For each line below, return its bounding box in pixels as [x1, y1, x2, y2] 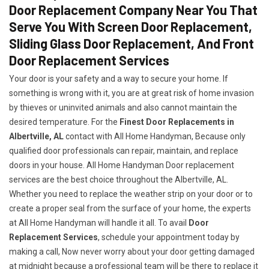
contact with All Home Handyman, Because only [64, 131, 246, 141]
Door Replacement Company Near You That [9, 2, 258, 17]
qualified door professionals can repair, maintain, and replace [9, 146, 238, 156]
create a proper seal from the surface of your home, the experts [9, 204, 251, 213]
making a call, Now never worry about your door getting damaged [9, 247, 255, 256]
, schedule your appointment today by [98, 232, 240, 242]
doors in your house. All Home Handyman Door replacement [9, 160, 234, 170]
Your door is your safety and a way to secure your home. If [9, 74, 228, 83]
